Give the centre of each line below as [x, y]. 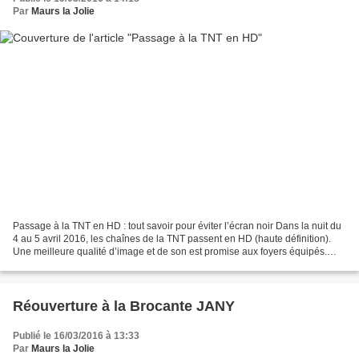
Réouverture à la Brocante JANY [124, 306]
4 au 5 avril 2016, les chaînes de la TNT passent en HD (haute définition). [172, 238]
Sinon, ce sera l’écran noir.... [74, 264]
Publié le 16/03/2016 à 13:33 [76, 335]
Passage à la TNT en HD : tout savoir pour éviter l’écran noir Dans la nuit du [177, 226]
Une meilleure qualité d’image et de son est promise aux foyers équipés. [170, 251]
